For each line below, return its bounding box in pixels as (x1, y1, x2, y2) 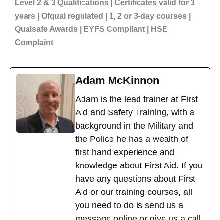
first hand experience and (75, 147, 174, 157)
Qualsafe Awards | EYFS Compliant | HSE (15, 25, 167, 34)
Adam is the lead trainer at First (75, 94, 198, 104)
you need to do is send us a (75, 200, 183, 210)
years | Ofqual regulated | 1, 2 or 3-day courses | (15, 11, 191, 21)
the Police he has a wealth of (75, 134, 188, 144)
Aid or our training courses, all (75, 187, 192, 197)
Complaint (15, 38, 53, 47)
